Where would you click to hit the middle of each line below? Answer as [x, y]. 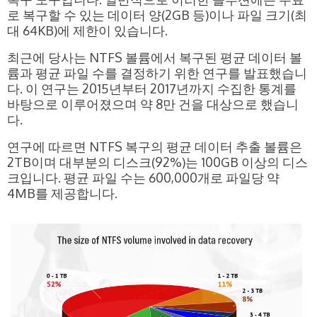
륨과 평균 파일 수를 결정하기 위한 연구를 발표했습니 [157, 73]
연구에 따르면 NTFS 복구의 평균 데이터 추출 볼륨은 [155, 146]
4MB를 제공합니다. [62, 193]
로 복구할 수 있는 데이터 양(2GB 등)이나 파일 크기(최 [157, 15]
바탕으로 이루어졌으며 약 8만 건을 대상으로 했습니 [153, 104]
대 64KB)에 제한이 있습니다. [87, 30]
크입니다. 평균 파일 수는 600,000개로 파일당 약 [143, 177]
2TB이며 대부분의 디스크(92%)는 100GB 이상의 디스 [157, 162]
